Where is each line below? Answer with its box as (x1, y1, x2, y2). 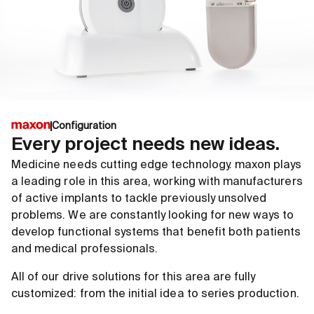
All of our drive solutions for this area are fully (11, 271, 256, 283)
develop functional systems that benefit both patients (11, 226, 301, 238)
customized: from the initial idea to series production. (11, 288, 302, 300)
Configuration (51, 121, 117, 131)
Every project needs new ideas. (11, 135, 280, 154)
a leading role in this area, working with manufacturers (11, 176, 303, 188)
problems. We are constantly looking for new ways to (11, 210, 294, 221)
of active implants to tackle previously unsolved (11, 193, 267, 205)
